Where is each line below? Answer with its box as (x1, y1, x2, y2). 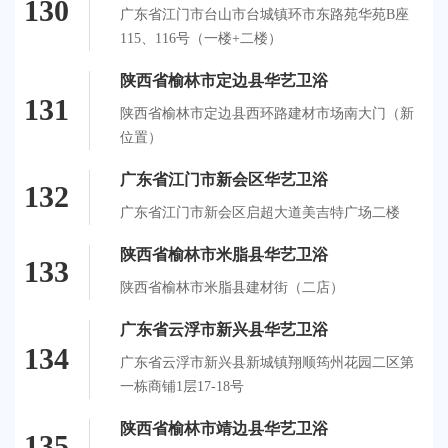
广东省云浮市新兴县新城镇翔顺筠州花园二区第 (120, 354, 414, 370)
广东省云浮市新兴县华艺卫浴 (120, 320, 328, 338)
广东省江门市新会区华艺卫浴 (120, 170, 328, 188)
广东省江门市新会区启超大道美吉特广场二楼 (120, 204, 400, 220)
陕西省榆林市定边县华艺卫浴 (120, 71, 328, 89)
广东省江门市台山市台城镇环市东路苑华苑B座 (120, 6, 409, 22)
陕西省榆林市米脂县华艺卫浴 (120, 245, 328, 263)
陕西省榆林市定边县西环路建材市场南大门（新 (120, 105, 414, 121)
